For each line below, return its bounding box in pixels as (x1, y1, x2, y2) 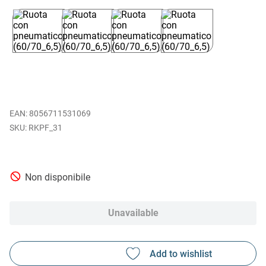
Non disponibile (25, 172, 91, 183)
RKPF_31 (28, 123, 62, 133)
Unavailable (107, 207, 159, 218)
